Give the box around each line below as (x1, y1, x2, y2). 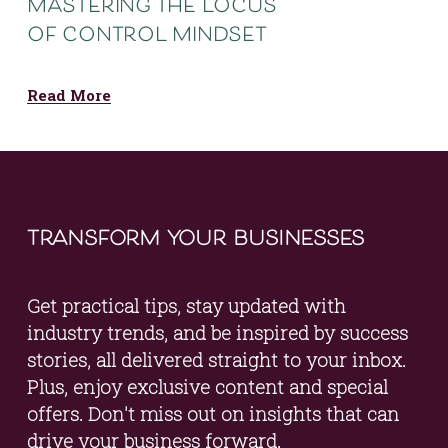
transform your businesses (26, 215, 365, 257)
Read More (26, 85, 111, 106)
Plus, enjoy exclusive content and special (26, 374, 388, 400)
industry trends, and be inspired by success (26, 320, 408, 346)
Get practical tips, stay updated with (26, 293, 346, 319)
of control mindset (26, 11, 267, 62)
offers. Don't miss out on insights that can (26, 401, 399, 427)
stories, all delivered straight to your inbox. (26, 347, 406, 373)
